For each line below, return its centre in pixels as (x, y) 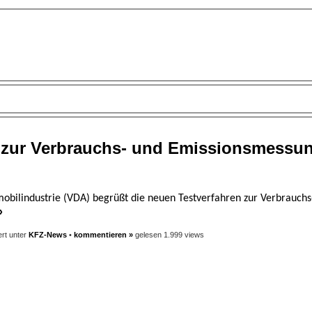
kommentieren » (103, 234)
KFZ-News (48, 234)
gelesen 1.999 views (169, 234)
